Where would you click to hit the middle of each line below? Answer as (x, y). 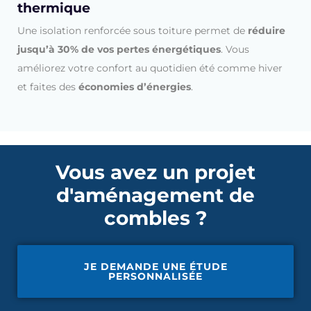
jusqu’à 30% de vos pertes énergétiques (119, 49)
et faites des (48, 86)
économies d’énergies (135, 86)
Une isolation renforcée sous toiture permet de (133, 30)
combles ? (155, 218)
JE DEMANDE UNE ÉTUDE (155, 266)
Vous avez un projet (155, 172)
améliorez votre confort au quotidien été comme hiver (150, 68)
